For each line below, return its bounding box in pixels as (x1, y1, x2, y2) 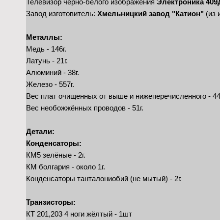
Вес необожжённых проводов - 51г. (26, 103, 143, 112)
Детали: (26, 127, 55, 136)
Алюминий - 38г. (26, 68, 79, 77)
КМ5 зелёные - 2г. (26, 150, 85, 159)
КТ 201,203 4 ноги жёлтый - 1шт (26, 209, 132, 218)
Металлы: (26, 32, 62, 41)
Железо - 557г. (26, 80, 74, 88)
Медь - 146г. (26, 44, 66, 53)
